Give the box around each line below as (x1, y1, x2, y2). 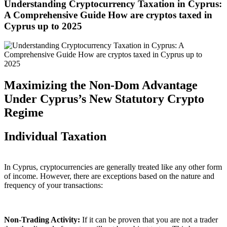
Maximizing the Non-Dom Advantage (4, 79, 198, 92)
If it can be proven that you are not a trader (82, 215, 218, 224)
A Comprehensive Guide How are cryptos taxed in (4, 9, 212, 20)
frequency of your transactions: (4, 180, 103, 190)
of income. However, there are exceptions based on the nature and (4, 171, 214, 180)
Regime (4, 106, 44, 120)
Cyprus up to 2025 (4, 20, 82, 31)
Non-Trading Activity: (4, 215, 82, 224)
